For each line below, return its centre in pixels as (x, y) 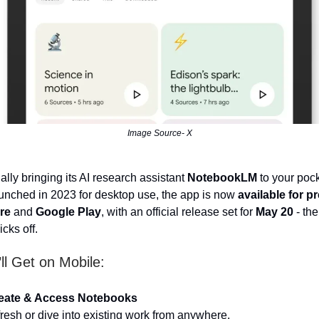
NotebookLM (222, 178)
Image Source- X (159, 134)
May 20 (274, 212)
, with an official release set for (178, 212)
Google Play (68, 212)
